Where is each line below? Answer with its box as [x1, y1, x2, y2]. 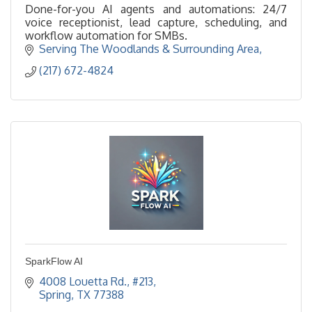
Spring [39, 288, 71, 302]
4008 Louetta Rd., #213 [39, 274, 153, 289]
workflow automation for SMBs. [25, 29, 187, 43]
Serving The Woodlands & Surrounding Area [39, 42, 259, 56]
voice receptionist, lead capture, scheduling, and [25, 15, 287, 30]
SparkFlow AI [25, 256, 83, 267]
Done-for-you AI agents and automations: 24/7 [25, 2, 287, 17]
